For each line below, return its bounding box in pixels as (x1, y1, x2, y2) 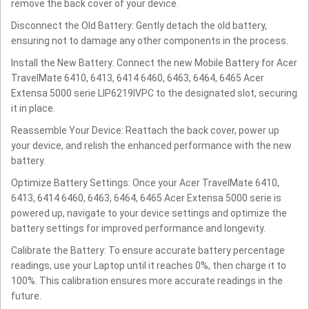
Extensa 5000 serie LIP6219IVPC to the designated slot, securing (11, 88, 297, 99)
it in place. (11, 103, 55, 114)
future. (11, 290, 41, 302)
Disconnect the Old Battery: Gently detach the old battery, (11, 20, 267, 32)
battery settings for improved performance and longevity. (11, 223, 266, 235)
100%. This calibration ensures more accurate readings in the (11, 275, 283, 287)
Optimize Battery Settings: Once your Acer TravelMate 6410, (11, 177, 279, 189)
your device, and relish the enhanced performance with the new (11, 140, 292, 152)
